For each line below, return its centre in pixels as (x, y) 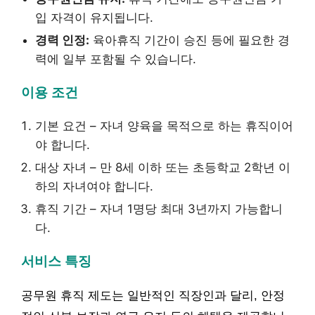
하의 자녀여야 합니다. (94, 187)
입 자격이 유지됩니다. (94, 18)
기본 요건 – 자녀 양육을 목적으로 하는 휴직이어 (164, 126)
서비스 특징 (56, 262)
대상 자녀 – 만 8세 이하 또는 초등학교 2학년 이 (163, 168)
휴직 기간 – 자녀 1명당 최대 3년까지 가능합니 (159, 209)
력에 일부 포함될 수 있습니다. (116, 59)
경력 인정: (62, 40)
